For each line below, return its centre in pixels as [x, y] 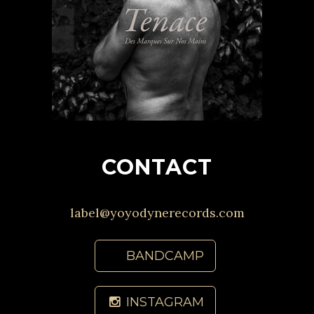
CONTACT [157, 167]
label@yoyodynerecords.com [157, 213]
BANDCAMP [165, 256]
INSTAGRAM [165, 302]
